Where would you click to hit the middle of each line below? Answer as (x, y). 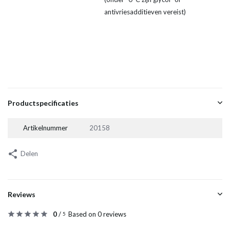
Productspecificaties (43, 103)
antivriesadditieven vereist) (145, 12)
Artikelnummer (45, 128)
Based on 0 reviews (97, 214)
